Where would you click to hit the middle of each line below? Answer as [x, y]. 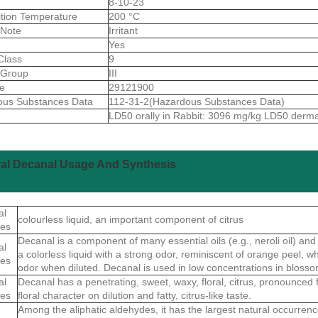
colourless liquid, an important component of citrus [131, 219]
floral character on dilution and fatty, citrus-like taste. [135, 295]
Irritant [123, 30]
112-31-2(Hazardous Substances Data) [197, 101]
